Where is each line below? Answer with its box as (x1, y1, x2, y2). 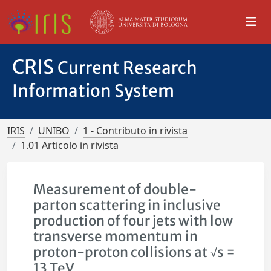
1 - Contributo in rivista (83, 124, 188, 137)
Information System (12, 80, 174, 102)
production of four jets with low (33, 212, 233, 229)
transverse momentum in (33, 228, 198, 245)
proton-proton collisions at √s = (33, 244, 236, 261)
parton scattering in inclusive (33, 197, 221, 214)
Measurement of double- (33, 181, 197, 198)
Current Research (57, 57, 197, 79)
